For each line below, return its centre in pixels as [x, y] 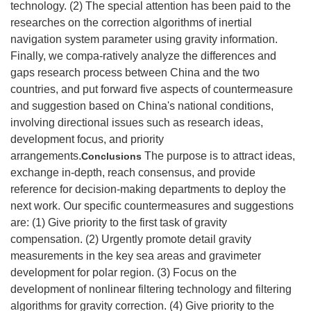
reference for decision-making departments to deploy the [148, 189]
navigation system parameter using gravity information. [144, 39]
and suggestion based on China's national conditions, [142, 106]
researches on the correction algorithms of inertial [131, 23]
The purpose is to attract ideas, [220, 156]
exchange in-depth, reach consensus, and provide [133, 173]
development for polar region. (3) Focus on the [124, 272]
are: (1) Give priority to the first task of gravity [119, 222]
